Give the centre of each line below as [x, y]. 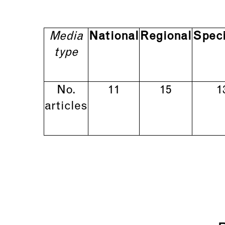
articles [66, 106]
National [114, 37]
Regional [166, 37]
